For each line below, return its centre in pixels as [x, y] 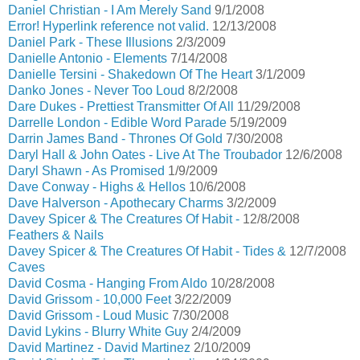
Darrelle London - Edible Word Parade [117, 123]
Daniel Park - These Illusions [90, 42]
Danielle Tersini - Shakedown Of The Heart [130, 74]
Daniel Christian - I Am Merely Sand [110, 10]
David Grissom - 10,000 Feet [90, 299]
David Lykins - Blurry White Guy [98, 331]
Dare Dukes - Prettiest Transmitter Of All [121, 106]
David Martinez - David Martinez [99, 348]
